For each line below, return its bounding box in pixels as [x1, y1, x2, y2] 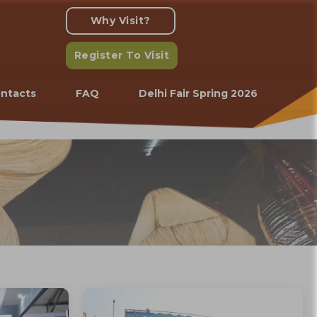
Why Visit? [90, 14, 151, 27]
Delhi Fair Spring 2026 [138, 87, 258, 100]
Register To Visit [74, 49, 170, 62]
